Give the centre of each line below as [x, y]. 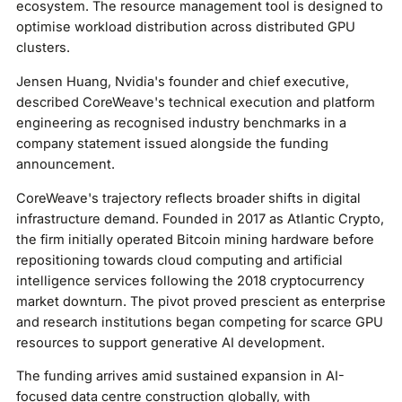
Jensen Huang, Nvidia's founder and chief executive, [182, 82]
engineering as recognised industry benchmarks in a [181, 123]
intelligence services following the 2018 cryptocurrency [190, 280]
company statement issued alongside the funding [172, 144]
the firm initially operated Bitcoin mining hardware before [195, 239]
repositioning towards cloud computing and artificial [179, 260]
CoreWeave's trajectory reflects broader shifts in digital [188, 198]
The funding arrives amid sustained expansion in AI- [180, 376]
